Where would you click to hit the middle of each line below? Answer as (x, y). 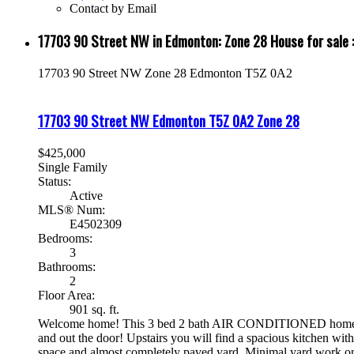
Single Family (73, 167)
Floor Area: (66, 295)
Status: (55, 181)
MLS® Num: (72, 209)
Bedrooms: (65, 238)
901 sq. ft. (94, 309)
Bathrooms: (67, 266)
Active (86, 195)
